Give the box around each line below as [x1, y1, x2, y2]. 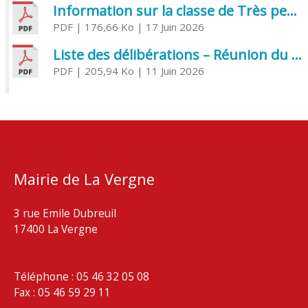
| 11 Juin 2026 [133, 63, 204, 78]
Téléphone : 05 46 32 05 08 [14, 269, 149, 285]
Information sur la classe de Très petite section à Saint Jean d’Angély [286, 1, 297, 21]
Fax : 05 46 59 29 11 [14, 285, 111, 300]
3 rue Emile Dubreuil [14, 206, 116, 221]
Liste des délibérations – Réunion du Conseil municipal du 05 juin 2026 [291, 45, 302, 64]
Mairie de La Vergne [14, 169, 155, 190]
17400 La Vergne [14, 221, 98, 236]
